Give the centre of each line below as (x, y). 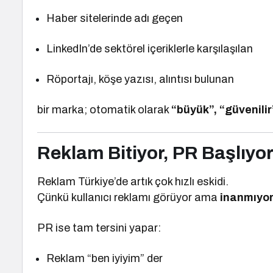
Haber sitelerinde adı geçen (115, 18)
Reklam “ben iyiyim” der (105, 258)
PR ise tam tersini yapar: (99, 228)
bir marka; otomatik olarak (105, 110)
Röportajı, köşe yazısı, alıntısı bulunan (140, 79)
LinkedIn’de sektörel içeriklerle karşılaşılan (150, 49)
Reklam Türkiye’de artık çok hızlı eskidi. (133, 182)
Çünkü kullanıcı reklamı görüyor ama (129, 197)
